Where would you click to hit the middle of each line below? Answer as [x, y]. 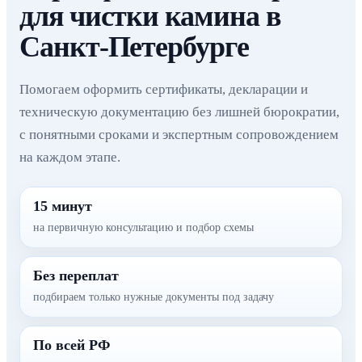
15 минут [63, 206]
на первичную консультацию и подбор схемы [143, 227]
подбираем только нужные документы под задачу [154, 297]
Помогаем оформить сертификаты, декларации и [164, 89]
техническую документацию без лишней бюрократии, [179, 112]
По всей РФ [72, 345]
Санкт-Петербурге [134, 47]
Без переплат [76, 276]
